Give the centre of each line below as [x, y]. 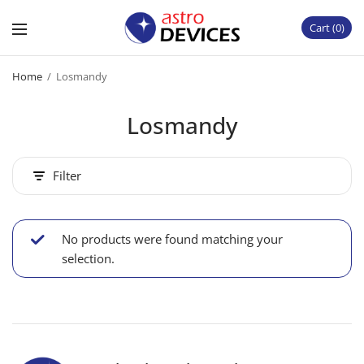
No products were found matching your [172, 239]
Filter [67, 175]
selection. [88, 259]
